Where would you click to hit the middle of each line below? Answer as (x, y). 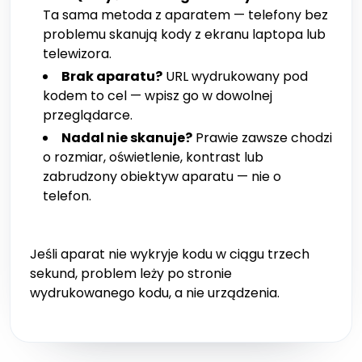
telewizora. (77, 54)
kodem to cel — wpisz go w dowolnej (158, 96)
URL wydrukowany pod (235, 77)
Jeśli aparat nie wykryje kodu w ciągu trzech (170, 255)
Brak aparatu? (112, 77)
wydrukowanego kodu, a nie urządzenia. (155, 293)
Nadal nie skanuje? (127, 138)
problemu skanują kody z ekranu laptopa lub (184, 35)
